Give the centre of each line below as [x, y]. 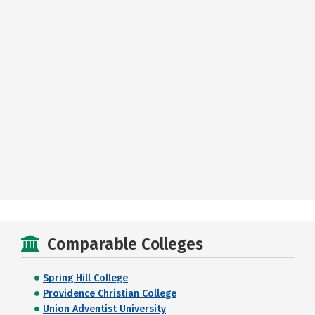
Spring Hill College [85, 278]
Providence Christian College [110, 294]
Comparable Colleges [125, 244]
